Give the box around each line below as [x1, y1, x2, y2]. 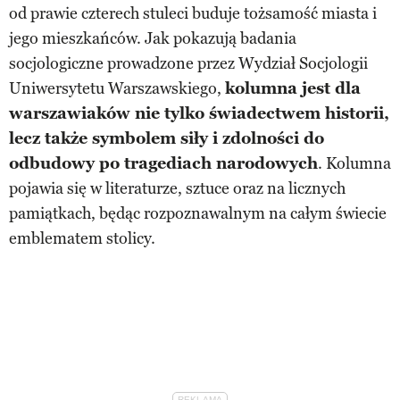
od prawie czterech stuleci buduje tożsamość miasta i [9, 3, 377, 23]
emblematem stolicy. [9, 228, 155, 248]
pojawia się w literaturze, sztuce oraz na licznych [9, 178, 346, 198]
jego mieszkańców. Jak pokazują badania [9, 28, 296, 48]
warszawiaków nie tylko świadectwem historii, [9, 103, 389, 123]
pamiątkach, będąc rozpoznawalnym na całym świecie [9, 203, 387, 223]
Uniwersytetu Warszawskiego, [9, 78, 225, 98]
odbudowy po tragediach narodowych [9, 153, 318, 173]
